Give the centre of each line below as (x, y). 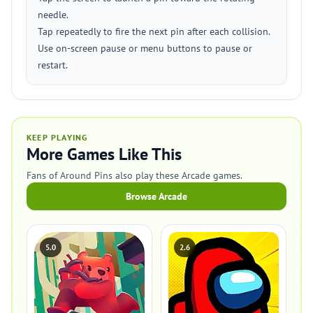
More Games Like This (104, 154)
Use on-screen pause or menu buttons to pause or (145, 48)
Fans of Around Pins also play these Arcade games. (134, 175)
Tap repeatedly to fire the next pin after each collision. (154, 31)
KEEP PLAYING (57, 137)
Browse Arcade (156, 196)
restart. (53, 65)
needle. (53, 15)
